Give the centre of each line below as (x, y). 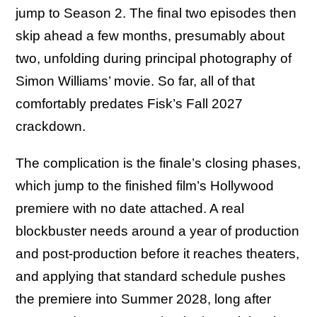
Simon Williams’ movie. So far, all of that (135, 81)
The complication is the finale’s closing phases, (158, 163)
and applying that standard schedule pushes (151, 276)
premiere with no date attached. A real (130, 208)
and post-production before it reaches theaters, (157, 253)
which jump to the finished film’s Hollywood (145, 185)
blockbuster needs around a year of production (157, 231)
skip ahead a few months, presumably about (150, 35)
